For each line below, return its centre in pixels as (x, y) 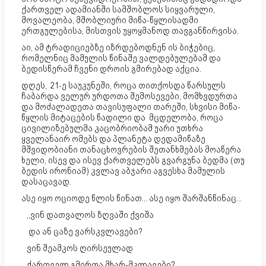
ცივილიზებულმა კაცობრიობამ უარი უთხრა (112, 129)
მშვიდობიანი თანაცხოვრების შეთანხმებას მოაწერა (131, 150)
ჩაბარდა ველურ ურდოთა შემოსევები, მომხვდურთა (129, 96)
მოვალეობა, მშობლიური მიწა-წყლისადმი (110, 20)
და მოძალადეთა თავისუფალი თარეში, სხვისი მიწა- (131, 107)
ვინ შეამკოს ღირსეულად (77, 248)
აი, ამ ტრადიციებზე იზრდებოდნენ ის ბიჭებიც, (118, 48)
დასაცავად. (46, 182)
